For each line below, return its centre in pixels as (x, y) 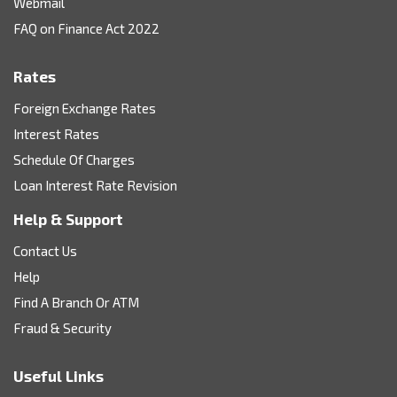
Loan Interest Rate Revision (95, 185)
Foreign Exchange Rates (85, 108)
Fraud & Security (62, 327)
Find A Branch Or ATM (76, 302)
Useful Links (58, 375)
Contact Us (45, 250)
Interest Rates (56, 133)
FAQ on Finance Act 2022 (86, 28)
